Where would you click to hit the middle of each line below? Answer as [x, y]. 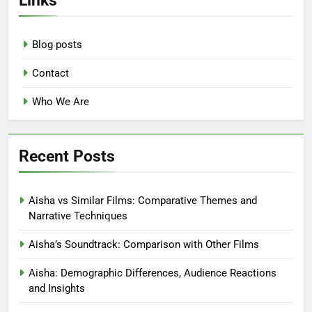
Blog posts [57, 44]
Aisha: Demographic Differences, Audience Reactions [153, 273]
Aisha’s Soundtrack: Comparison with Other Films [144, 244]
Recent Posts [67, 156]
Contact [50, 73]
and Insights [57, 288]
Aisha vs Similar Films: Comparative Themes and [143, 200]
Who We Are [61, 101]
